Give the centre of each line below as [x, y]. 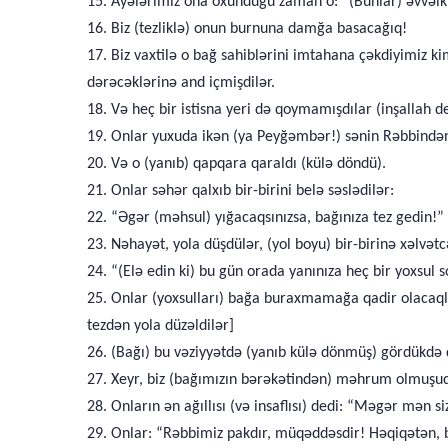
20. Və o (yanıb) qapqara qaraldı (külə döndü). [236, 164]
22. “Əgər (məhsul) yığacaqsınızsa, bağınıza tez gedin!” [265, 218]
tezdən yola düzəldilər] [160, 326]
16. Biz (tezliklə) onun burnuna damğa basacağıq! [247, 29]
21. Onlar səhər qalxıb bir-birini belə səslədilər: [240, 191]
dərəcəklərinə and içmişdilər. [181, 83]
